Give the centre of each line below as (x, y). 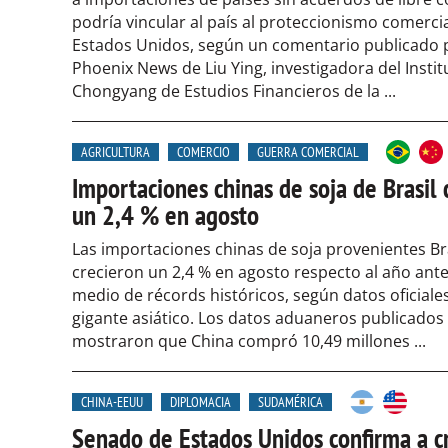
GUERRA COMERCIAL (308, 152)
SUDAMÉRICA (290, 402)
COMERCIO (203, 152)
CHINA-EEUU (112, 402)
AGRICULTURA (115, 152)
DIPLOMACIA (200, 402)
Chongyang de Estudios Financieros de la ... (234, 91)
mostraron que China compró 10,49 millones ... (249, 341)
